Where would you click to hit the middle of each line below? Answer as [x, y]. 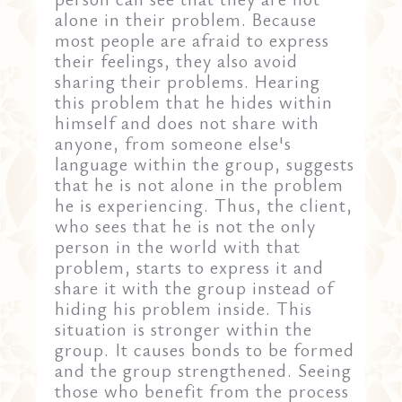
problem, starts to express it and [190, 267]
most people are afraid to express [192, 39]
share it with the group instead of [195, 287]
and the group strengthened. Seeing [204, 370]
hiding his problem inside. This [184, 308]
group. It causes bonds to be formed [205, 349]
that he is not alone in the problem [200, 184]
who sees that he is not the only [186, 225]
